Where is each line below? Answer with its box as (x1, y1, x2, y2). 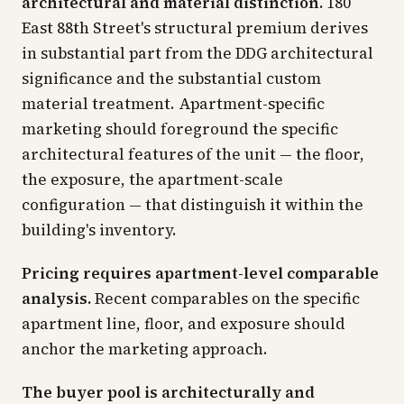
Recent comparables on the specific (91, 288, 360, 309)
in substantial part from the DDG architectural (22, 42, 373, 64)
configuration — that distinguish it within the (22, 194, 363, 216)
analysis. (22, 288, 91, 309)
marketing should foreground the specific (22, 118, 338, 140)
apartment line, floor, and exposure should (22, 313, 345, 335)
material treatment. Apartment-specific (22, 93, 325, 115)
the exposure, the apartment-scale (22, 169, 283, 190)
